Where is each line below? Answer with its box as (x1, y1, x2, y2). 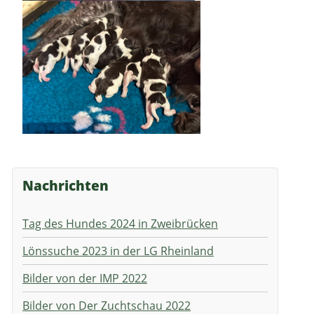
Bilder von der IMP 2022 (22, 271, 147, 287)
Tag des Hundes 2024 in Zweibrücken (22, 216, 218, 232)
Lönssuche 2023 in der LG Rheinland (22, 243, 214, 259)
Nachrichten (22, 177, 109, 195)
